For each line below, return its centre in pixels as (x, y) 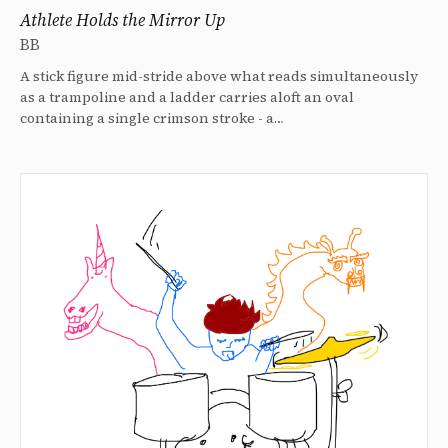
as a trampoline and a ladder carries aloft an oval (187, 96)
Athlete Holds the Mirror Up (122, 19)
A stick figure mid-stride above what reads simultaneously (219, 75)
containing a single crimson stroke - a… (152, 117)
